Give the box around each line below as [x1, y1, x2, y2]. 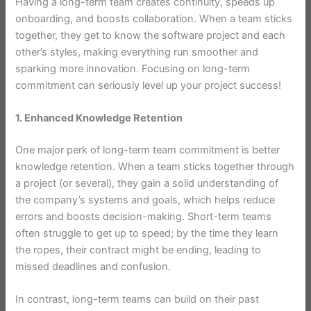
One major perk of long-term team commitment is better [15, 143, 280, 156]
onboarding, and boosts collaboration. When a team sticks [15, 12, 293, 25]
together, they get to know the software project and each [15, 28, 286, 42]
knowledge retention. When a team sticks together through [15, 160, 295, 173]
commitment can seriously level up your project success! [15, 78, 282, 92]
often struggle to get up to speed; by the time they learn [15, 226, 279, 239]
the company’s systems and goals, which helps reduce [15, 193, 276, 206]
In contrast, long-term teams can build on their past [15, 293, 260, 306]
